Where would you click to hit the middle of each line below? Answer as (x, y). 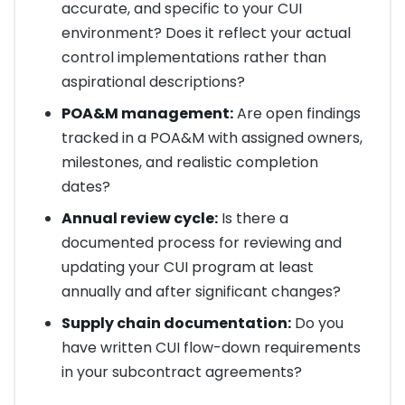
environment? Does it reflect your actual (206, 33)
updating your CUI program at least (187, 267)
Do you (317, 323)
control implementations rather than (193, 57)
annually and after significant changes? (201, 291)
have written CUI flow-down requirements (211, 347)
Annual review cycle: (139, 218)
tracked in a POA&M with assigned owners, (212, 137)
